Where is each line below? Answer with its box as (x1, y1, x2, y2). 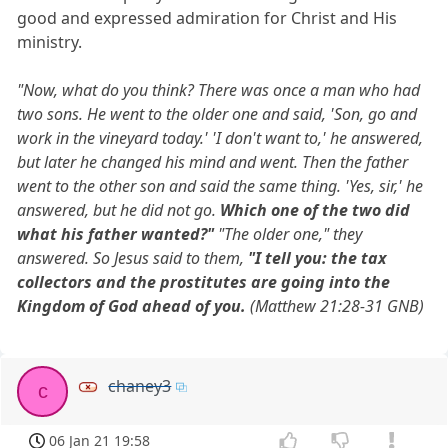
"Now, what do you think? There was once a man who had (17, 78, 421, 101)
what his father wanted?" (17, 222, 215, 245)
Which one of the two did (220, 198, 411, 221)
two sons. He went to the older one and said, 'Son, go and (17, 102, 418, 125)
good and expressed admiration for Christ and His (17, 6, 398, 29)
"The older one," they (214, 222, 363, 245)
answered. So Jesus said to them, (17, 246, 249, 269)
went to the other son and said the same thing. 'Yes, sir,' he (17, 174, 424, 197)
